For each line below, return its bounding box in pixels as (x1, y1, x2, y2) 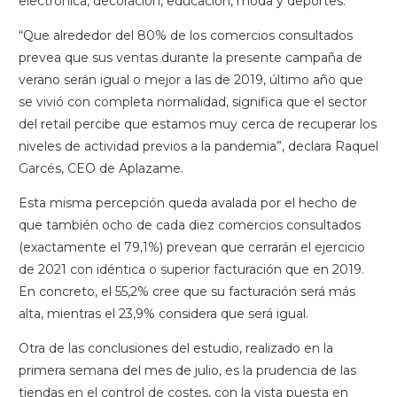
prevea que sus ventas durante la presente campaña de (19, 50, 362, 66)
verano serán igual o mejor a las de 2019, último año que (19, 72, 363, 88)
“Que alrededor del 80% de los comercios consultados (19, 27, 353, 43)
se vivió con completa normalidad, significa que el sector (19, 94, 367, 110)
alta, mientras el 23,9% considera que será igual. (19, 306, 308, 322)
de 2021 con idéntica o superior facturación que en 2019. (19, 261, 364, 277)
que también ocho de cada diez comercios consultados (19, 217, 361, 233)
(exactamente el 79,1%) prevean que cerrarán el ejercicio (19, 239, 365, 255)
